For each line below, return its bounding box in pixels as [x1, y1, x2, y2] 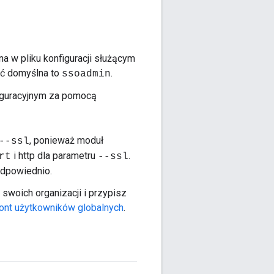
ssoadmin [62, 68, 111, 80]
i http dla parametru [11, 150, 98, 162]
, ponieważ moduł [29, 135, 103, 147]
